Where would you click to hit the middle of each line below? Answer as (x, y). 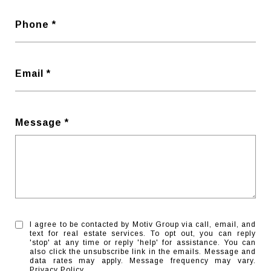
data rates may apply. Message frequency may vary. (143, 261)
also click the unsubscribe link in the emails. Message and (143, 252)
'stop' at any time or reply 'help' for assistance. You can (143, 243)
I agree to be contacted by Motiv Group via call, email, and (143, 224)
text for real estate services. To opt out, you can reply (143, 233)
